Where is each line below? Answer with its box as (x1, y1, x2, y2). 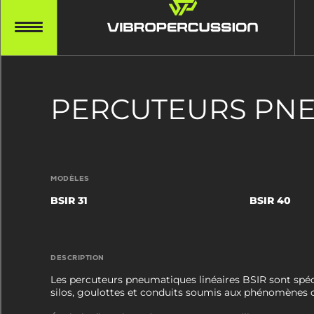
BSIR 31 (50, 194, 88, 207)
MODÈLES (50, 174, 90, 183)
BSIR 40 (250, 194, 292, 207)
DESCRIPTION (50, 253, 104, 262)
